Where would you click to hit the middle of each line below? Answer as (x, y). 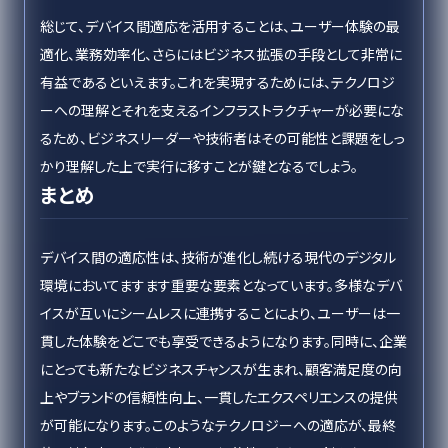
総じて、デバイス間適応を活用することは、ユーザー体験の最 (220, 26)
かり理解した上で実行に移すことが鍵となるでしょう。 (199, 166)
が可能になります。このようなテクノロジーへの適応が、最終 (218, 425)
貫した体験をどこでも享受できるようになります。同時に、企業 (223, 341)
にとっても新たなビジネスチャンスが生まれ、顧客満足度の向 (221, 369)
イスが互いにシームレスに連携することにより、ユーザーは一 (220, 313)
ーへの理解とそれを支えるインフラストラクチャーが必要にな (222, 110)
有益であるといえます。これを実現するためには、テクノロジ (217, 82)
